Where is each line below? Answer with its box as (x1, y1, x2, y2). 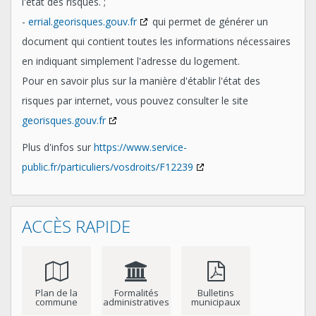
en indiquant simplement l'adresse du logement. (22, 54, 240, 68)
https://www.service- (94, 140, 187, 154)
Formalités (114, 286, 159, 300)
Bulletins (197, 286, 234, 300)
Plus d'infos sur (22, 140, 94, 154)
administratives (103, 296, 169, 309)
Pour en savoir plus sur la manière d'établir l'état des (22, 74, 260, 88)
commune (35, 296, 78, 309)
